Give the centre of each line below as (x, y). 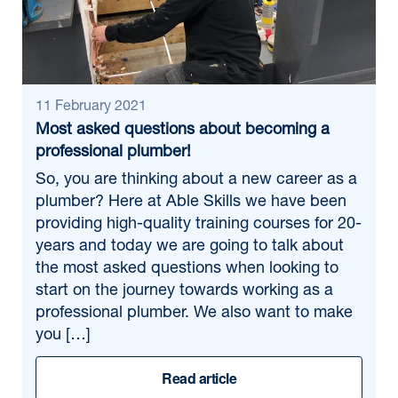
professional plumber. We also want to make (194, 314)
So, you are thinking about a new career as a (196, 180)
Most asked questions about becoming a (183, 131)
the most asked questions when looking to (187, 269)
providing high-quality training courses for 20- (199, 225)
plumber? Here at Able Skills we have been (191, 203)
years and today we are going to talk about (190, 247)
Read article (199, 378)
